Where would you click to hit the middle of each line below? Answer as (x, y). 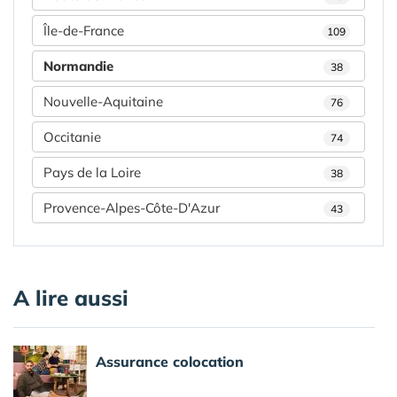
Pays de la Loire (92, 173)
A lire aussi (71, 298)
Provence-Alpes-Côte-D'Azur (132, 208)
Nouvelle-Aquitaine (103, 102)
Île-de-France (84, 31)
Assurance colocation (170, 362)
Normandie (78, 66)
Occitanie (72, 137)
